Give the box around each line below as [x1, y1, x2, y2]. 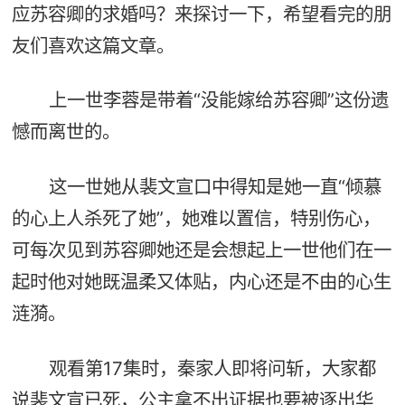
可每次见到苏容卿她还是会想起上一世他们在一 [11, 238, 391, 261]
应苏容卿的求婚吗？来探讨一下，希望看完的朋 [11, 2, 391, 25]
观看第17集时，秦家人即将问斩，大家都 [48, 356, 376, 380]
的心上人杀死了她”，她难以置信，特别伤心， [11, 206, 381, 230]
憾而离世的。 [11, 120, 120, 144]
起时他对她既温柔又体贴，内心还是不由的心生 [11, 269, 391, 293]
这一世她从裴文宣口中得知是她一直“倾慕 [48, 174, 381, 198]
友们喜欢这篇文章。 [11, 33, 174, 57]
